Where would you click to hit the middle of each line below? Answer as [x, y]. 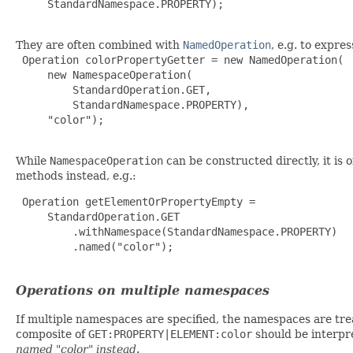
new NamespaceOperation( [104, 74]
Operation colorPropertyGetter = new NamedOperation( [180, 59]
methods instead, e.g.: [76, 175]
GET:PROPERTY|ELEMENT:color [170, 334]
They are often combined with [99, 45]
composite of [52, 334]
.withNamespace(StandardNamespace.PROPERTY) [176, 231]
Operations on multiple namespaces [143, 290]
